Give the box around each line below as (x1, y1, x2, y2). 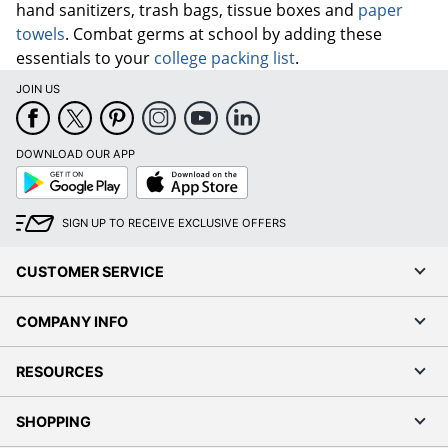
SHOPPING (16, 412, 91, 430)
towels (16, 22, 65, 45)
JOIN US (16, 81, 60, 96)
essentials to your (16, 46, 154, 69)
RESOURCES (16, 362, 103, 380)
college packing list (154, 46, 295, 69)
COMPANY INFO (16, 312, 128, 330)
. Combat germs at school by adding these (65, 22, 382, 45)
